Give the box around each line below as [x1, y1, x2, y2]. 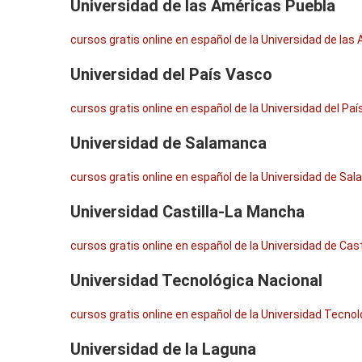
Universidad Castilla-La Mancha [70, 202, 305, 221]
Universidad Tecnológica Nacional [70, 271, 322, 290]
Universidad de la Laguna [70, 339, 256, 359]
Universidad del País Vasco [70, 65, 272, 84]
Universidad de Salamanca [70, 133, 267, 153]
